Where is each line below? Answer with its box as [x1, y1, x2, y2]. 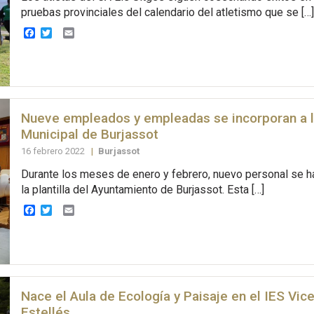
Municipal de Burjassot [20, 126, 158, 143]
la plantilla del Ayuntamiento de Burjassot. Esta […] [20, 183, 264, 197]
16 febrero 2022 [20, 146, 87, 157]
